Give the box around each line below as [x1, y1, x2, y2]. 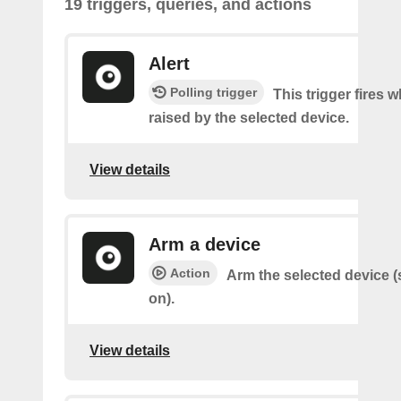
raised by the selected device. [149, 110, 349, 125]
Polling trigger [170, 85, 257, 99]
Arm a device [149, 235, 260, 254]
